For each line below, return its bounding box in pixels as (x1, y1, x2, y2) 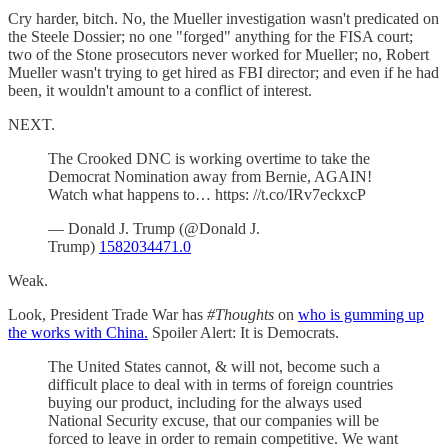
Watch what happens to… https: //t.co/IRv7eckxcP (48, 186, 366, 204)
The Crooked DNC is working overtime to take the (48, 150, 370, 168)
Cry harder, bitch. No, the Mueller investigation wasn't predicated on (8, 10, 439, 28)
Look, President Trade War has (8, 306, 207, 324)
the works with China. (8, 324, 148, 342)
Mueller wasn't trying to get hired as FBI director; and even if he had (8, 64, 439, 82)
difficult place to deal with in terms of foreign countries (48, 376, 393, 394)
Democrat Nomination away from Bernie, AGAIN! (48, 168, 372, 186)
